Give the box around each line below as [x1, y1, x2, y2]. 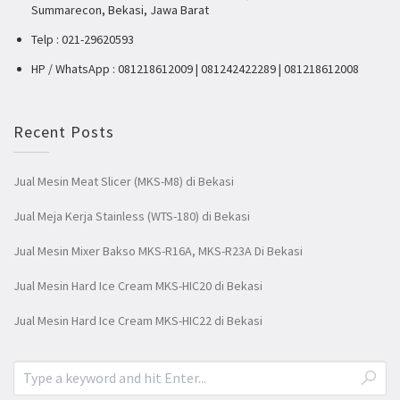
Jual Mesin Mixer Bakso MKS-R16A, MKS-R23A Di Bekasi [13, 243, 303, 260]
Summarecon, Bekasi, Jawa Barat [31, 2, 209, 19]
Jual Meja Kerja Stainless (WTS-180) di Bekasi [13, 208, 250, 225]
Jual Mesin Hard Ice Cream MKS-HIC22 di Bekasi [13, 312, 262, 329]
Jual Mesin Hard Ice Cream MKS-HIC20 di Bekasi [13, 278, 262, 295]
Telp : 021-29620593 [31, 31, 134, 48]
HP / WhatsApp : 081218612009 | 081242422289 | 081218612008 [31, 61, 359, 78]
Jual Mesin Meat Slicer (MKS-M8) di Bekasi [13, 173, 234, 190]
